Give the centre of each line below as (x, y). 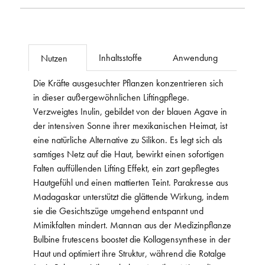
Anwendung (195, 57)
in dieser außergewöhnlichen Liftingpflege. (111, 97)
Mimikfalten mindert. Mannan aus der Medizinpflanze (132, 224)
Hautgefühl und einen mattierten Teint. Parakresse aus (131, 182)
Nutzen (54, 58)
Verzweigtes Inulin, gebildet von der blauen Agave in (130, 111)
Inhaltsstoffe (120, 57)
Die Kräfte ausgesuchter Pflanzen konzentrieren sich (128, 83)
